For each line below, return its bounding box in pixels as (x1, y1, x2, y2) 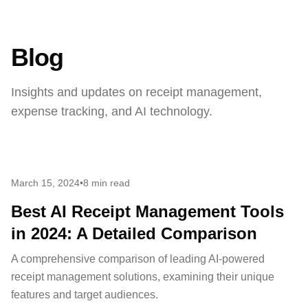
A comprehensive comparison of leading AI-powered (11, 253, 265, 265)
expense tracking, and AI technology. (11, 104, 212, 118)
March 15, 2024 (11, 177, 80, 188)
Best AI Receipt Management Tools (11, 202, 284, 221)
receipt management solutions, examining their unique (11, 271, 274, 283)
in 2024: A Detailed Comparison (11, 224, 257, 243)
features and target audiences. (11, 289, 158, 300)
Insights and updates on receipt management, (11, 85, 262, 99)
